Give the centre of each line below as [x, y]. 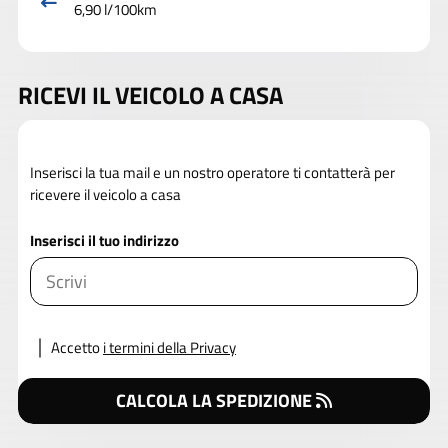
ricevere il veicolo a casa [105, 195]
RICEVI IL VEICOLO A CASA [150, 94]
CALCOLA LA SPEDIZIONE [214, 401]
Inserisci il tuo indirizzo [104, 241]
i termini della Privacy [169, 348]
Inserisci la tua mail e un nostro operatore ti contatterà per [212, 173]
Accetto [75, 348]
